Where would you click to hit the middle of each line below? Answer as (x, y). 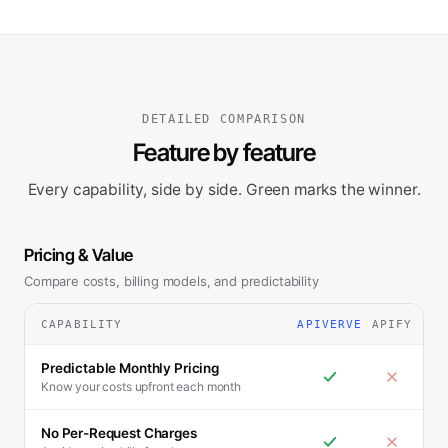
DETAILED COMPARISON (224, 119)
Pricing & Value (78, 255)
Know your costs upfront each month (141, 386)
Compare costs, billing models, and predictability (171, 281)
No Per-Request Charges (119, 433)
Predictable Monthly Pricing (130, 368)
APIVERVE (330, 324)
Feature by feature (224, 152)
